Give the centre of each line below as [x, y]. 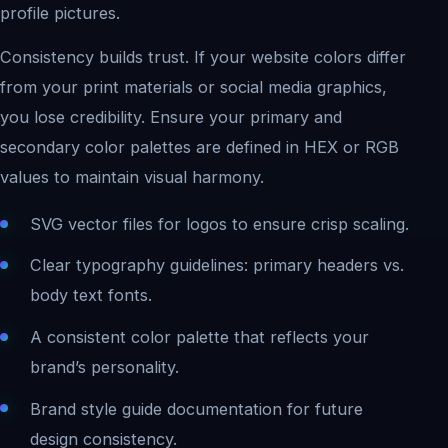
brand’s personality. [104, 366]
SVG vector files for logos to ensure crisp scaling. [219, 223]
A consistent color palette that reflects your [199, 336]
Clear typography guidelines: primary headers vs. [216, 265]
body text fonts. [90, 295]
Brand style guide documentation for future [196, 408]
